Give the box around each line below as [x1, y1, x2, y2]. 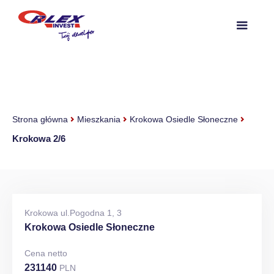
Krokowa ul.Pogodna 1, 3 [24, 208, 122, 218]
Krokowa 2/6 [12, 133, 65, 144]
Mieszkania [77, 114, 120, 124]
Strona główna [12, 114, 68, 124]
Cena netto [24, 248, 67, 258]
